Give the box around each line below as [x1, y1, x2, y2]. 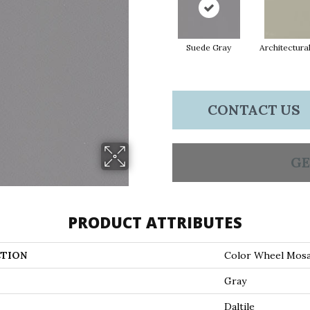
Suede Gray [186, 42, 231, 53]
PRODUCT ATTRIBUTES [68, 212, 242, 232]
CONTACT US [207, 101, 300, 118]
